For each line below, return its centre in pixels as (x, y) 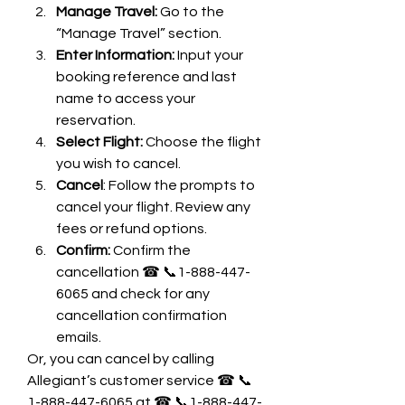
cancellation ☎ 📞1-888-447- (153, 272)
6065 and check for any (133, 294)
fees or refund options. (132, 229)
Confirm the (152, 250)
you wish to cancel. (118, 164)
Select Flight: (99, 142)
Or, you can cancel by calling (121, 359)
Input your (209, 55)
